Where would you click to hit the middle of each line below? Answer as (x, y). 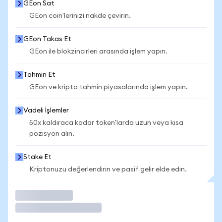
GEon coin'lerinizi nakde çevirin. (80, 16)
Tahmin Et (39, 75)
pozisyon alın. (52, 134)
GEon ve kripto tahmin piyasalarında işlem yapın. (109, 87)
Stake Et (37, 157)
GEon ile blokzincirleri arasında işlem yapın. (98, 52)
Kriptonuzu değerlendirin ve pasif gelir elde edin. (108, 169)
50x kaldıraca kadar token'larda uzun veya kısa (106, 123)
